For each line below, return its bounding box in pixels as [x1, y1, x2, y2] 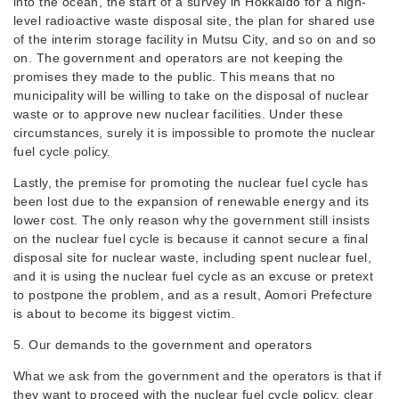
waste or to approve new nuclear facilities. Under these [13, 107, 344, 121]
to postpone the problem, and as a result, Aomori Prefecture [13, 288, 373, 302]
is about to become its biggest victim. [13, 306, 235, 321]
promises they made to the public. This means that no [13, 69, 336, 84]
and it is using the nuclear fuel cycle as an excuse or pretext [13, 269, 374, 283]
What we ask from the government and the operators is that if [13, 369, 382, 383]
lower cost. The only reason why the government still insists [13, 213, 370, 227]
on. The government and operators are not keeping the [13, 51, 344, 65]
